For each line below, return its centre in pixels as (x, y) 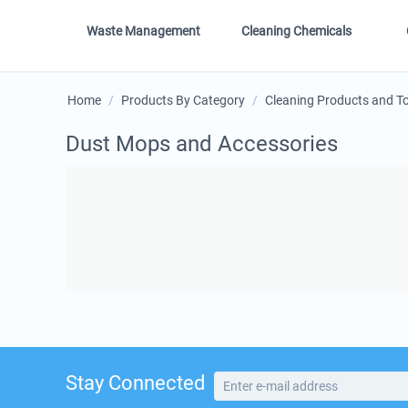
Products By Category (183, 101)
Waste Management (144, 31)
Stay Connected (135, 383)
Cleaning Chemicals (297, 31)
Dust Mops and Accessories (202, 144)
